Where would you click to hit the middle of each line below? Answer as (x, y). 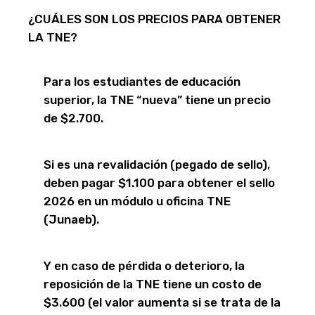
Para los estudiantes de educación (142, 82)
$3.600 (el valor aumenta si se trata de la (162, 303)
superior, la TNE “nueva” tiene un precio (157, 100)
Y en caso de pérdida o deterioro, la (144, 266)
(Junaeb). (71, 220)
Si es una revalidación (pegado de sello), (157, 165)
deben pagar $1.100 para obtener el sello (159, 183)
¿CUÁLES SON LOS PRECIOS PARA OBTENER (154, 19)
